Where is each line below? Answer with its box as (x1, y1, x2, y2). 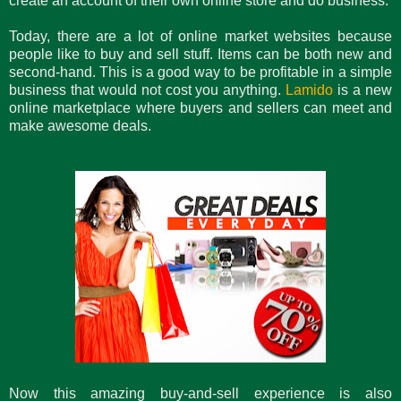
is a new (333, 81, 393, 98)
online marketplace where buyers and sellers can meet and (9, 99, 392, 115)
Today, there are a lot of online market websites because (9, 28, 392, 44)
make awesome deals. (9, 117, 155, 133)
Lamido (286, 81, 334, 98)
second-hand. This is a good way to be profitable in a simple (9, 64, 392, 80)
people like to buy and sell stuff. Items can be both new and (9, 46, 392, 62)
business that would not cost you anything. (9, 81, 286, 98)
